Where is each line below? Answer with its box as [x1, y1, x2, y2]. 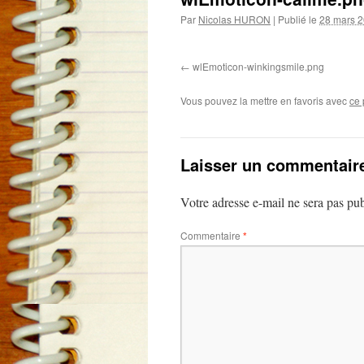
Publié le [278, 12, 317, 26]
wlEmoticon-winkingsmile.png [193, 59, 324, 73]
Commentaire [180, 228, 243, 242]
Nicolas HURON [198, 12, 271, 26]
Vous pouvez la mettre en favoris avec [180, 93, 349, 107]
